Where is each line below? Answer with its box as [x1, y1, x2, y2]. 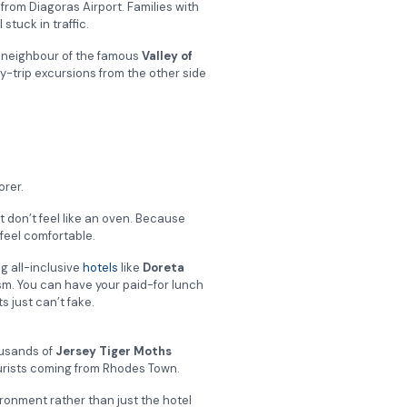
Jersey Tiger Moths [55, 343, 172, 360]
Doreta [143, 260, 184, 276]
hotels [83, 260, 118, 276]
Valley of [142, 48, 193, 65]
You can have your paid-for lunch [15, 277, 203, 293]
